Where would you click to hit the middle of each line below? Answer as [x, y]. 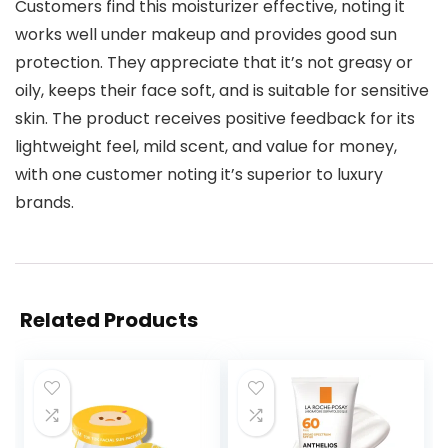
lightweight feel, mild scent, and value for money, [206, 146]
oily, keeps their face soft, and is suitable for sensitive [222, 90]
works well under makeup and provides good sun [206, 34]
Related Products [109, 320]
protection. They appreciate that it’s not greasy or [214, 62]
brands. [44, 202]
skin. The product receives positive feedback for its [215, 118]
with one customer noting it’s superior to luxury [199, 174]
